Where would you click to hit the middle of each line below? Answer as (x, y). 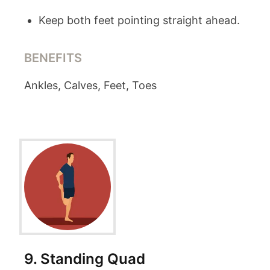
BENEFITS (53, 58)
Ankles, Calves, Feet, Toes (90, 85)
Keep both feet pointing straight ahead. (139, 20)
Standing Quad (93, 259)
